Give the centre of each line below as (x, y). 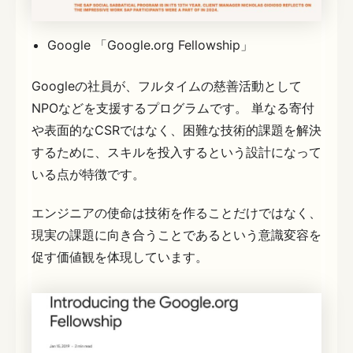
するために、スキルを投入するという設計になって (176, 152)
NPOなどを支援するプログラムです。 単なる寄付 (173, 108)
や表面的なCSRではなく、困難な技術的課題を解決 (176, 130)
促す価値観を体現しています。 (120, 257)
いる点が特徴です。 (88, 174)
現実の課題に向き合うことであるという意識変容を (176, 235)
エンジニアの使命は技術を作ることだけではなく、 (176, 213)
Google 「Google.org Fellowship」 (150, 45)
